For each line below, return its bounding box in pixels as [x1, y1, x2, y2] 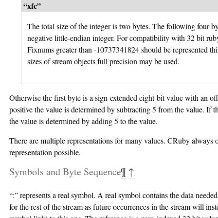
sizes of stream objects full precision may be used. [27, 56, 180, 67]
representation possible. [9, 147, 81, 158]
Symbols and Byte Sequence [9, 165, 121, 179]
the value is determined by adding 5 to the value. [9, 116, 158, 127]
